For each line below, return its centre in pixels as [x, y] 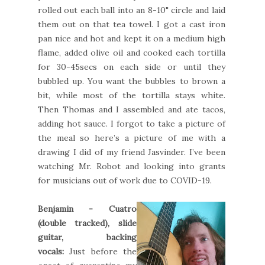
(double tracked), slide [87, 223]
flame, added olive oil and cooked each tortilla [132, 52]
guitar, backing [87, 237]
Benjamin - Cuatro [87, 209]
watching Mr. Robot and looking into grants [132, 166]
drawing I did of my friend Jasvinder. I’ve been [132, 152]
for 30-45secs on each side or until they [132, 67]
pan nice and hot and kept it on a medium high [132, 38]
